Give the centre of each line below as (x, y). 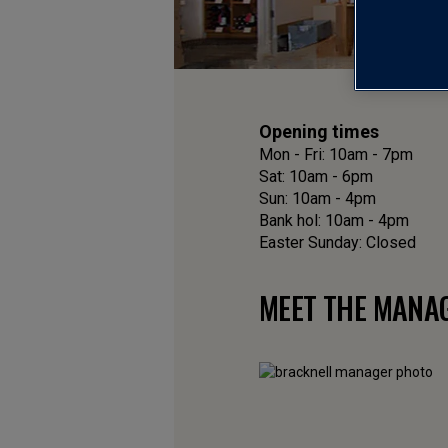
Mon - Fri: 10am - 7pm (336, 155)
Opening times (319, 132)
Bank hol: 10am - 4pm (334, 221)
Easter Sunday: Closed (337, 243)
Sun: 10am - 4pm (317, 199)
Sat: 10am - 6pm (316, 177)
